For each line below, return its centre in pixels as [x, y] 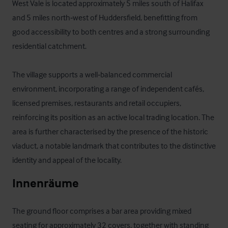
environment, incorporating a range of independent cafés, [108, 89]
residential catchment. [49, 46]
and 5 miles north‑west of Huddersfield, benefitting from [105, 17]
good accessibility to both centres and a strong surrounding [111, 32]
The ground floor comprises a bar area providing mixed [102, 211]
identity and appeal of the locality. [67, 160]
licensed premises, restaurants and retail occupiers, [97, 103]
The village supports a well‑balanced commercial [92, 74]
